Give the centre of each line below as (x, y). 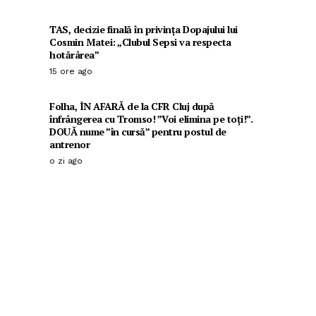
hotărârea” (74, 55)
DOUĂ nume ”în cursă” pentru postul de (138, 132)
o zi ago (66, 161)
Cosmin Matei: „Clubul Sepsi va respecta (140, 42)
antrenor (69, 145)
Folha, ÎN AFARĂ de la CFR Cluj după (132, 107)
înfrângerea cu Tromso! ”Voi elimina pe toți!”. (151, 119)
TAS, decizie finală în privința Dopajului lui (144, 30)
